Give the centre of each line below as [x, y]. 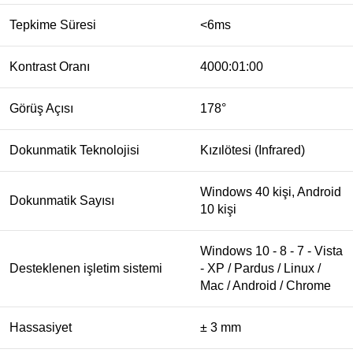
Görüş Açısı [41, 109]
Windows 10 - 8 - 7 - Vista [271, 251]
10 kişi [218, 210]
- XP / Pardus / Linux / [260, 269]
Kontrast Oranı [50, 67]
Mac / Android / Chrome [266, 286]
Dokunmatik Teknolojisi [74, 150]
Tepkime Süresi [53, 25]
